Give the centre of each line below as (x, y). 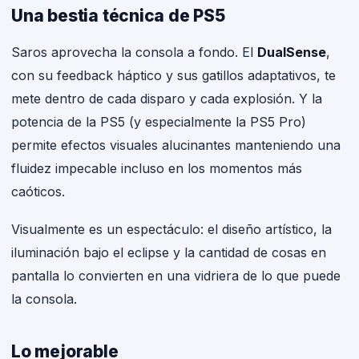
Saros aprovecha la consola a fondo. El (134, 52)
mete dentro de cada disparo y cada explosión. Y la (167, 98)
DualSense (292, 52)
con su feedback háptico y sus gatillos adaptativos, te (173, 75)
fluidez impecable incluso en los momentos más (157, 168)
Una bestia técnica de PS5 (118, 15)
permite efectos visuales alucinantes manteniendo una (176, 145)
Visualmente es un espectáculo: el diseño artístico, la (171, 229)
